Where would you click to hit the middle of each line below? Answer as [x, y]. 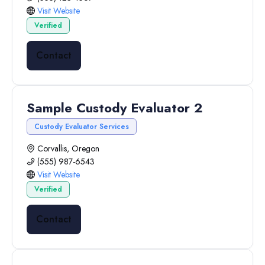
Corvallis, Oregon [68, 148]
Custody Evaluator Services [82, 127]
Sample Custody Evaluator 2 [114, 108]
